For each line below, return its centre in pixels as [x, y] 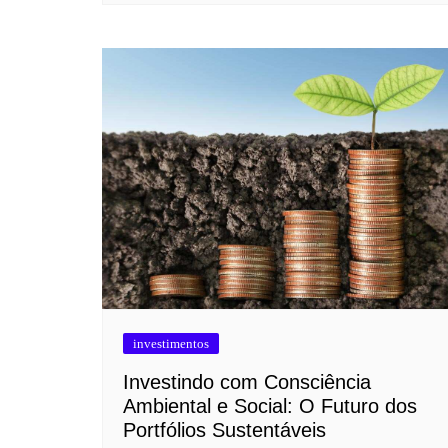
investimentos [171, 344]
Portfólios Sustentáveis [224, 430]
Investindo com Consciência [247, 382]
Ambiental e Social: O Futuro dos [270, 406]
